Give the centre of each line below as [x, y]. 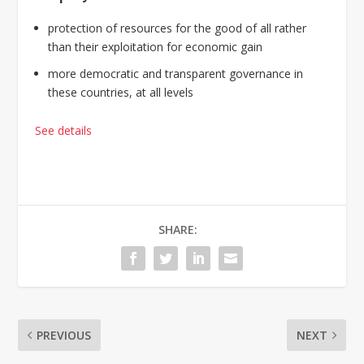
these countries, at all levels [120, 93]
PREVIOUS [64, 335]
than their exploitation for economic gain [155, 47]
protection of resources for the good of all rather [177, 28]
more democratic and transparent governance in [175, 74]
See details [63, 130]
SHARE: [178, 229]
